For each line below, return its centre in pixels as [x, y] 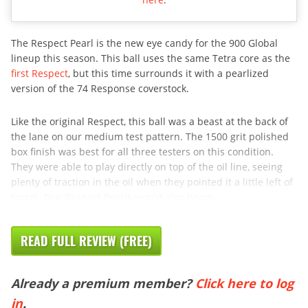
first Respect [40, 73]
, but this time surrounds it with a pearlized [168, 73]
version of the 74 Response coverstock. [100, 88]
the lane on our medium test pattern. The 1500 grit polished [150, 136]
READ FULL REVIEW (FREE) [86, 240]
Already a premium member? [103, 283]
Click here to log [244, 283]
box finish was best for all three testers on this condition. [142, 151]
